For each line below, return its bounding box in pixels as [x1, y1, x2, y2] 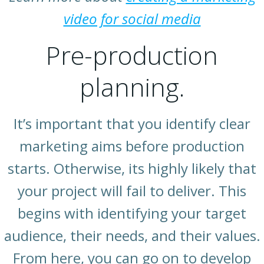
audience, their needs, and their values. [4, 226, 260, 246]
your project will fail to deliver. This [18, 181, 246, 201]
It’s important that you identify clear [14, 114, 250, 134]
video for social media [63, 9, 201, 29]
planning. [80, 70, 184, 105]
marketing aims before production [19, 136, 245, 156]
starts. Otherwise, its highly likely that [8, 159, 256, 179]
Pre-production [46, 38, 218, 73]
